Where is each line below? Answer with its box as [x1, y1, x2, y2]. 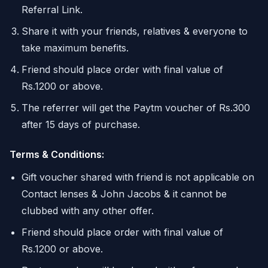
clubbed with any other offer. [22, 204, 154, 217]
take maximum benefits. [22, 41, 129, 54]
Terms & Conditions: [10, 148, 104, 160]
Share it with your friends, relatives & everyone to [22, 25, 248, 37]
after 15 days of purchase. [22, 118, 140, 130]
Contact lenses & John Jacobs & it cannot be [22, 187, 227, 200]
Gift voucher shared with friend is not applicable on [22, 170, 254, 183]
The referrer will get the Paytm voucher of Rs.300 [22, 101, 250, 114]
